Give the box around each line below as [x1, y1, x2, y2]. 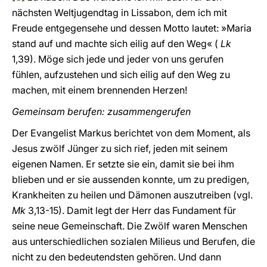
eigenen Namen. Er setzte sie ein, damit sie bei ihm [12, 158, 234, 170]
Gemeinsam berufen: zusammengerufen [12, 105, 191, 117]
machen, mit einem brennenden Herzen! [12, 84, 187, 96]
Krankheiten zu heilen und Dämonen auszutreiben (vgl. [12, 189, 253, 201]
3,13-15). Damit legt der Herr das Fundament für [26, 204, 236, 216]
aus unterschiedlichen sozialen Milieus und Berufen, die [12, 235, 255, 247]
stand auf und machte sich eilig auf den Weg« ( [12, 38, 221, 49]
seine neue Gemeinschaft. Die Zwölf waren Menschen [12, 220, 247, 232]
